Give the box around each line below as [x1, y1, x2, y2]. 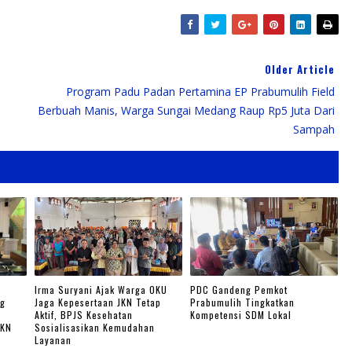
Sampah [293, 121, 335, 137]
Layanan [35, 333, 72, 347]
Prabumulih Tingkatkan [190, 295, 295, 310]
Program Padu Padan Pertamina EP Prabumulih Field [66, 83, 335, 99]
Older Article [265, 60, 335, 77]
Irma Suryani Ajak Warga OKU [35, 283, 168, 297]
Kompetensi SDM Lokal [190, 308, 292, 322]
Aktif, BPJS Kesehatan [35, 308, 134, 322]
